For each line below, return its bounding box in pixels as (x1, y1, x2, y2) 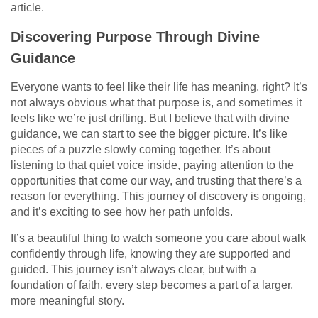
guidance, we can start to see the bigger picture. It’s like (11, 127, 287, 140)
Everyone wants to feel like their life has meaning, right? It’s (11, 80, 307, 93)
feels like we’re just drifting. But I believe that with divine (11, 111, 290, 124)
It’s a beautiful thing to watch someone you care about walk (11, 231, 306, 244)
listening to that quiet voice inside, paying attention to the (11, 158, 294, 171)
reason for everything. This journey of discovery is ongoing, (11, 190, 306, 202)
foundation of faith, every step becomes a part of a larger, (11, 278, 293, 291)
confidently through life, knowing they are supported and (11, 247, 291, 260)
